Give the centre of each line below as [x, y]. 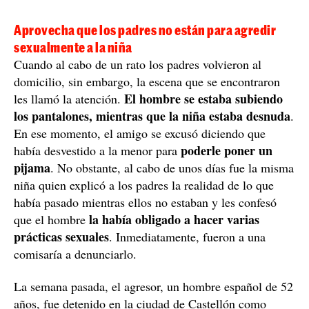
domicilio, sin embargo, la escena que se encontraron [147, 81]
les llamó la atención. [69, 98]
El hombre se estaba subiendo [203, 98]
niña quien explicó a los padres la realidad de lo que [144, 185]
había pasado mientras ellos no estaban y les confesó [145, 202]
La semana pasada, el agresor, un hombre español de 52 [153, 286]
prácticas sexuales [61, 236]
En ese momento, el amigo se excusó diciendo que [140, 133]
